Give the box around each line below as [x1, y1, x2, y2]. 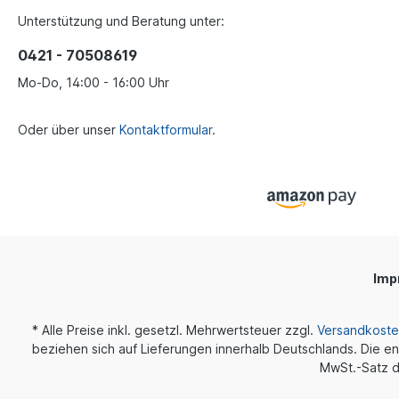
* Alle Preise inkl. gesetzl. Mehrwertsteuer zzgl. [32, 322, 317, 338]
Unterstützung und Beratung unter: [18, 12, 224, 28]
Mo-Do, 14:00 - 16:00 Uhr [18, 74, 169, 90]
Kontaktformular [119, 121, 212, 137]
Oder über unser [18, 121, 119, 137]
